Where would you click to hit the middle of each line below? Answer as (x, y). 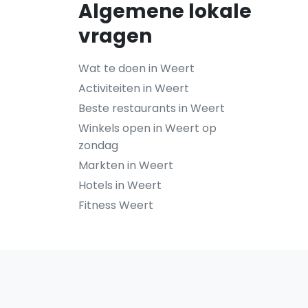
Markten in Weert (126, 165)
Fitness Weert (116, 205)
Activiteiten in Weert (134, 88)
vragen (115, 36)
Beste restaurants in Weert (152, 108)
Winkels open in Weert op (147, 128)
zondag (98, 145)
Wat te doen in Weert (136, 68)
